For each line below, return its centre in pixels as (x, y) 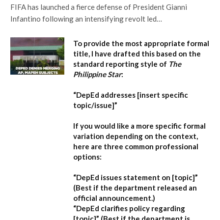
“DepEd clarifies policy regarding (129, 208)
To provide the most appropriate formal (141, 43)
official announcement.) (114, 198)
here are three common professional (136, 147)
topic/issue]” (95, 105)
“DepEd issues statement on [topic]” (136, 178)
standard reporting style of (121, 64)
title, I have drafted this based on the (137, 54)
